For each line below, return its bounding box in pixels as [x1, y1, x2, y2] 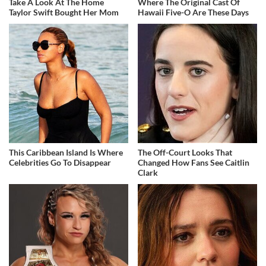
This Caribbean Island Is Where [9, 147, 123, 157]
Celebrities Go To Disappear [9, 157, 111, 167]
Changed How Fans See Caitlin [138, 157, 250, 167]
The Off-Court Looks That [138, 147, 233, 157]
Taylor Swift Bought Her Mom [9, 7, 119, 18]
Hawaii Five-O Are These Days [138, 7, 249, 18]
